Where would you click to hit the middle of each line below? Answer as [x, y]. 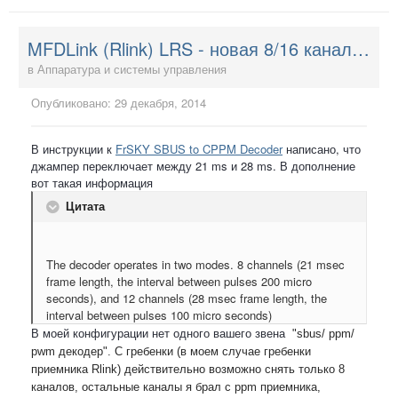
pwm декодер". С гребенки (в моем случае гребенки [171, 351]
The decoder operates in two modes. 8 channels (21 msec [195, 264]
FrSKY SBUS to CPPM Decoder [199, 148]
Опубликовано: [73, 102]
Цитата [84, 205]
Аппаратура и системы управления [132, 68]
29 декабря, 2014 [160, 102]
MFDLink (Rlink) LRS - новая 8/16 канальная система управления [361, 48]
